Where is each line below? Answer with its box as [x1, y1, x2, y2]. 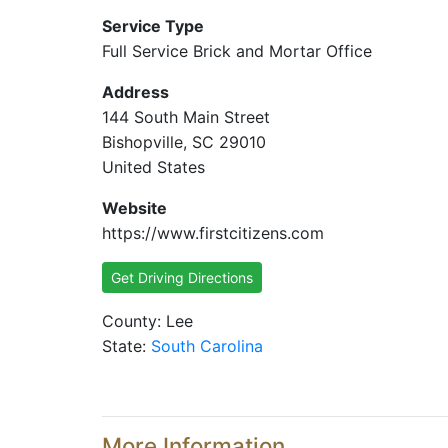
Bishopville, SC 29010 [102, 132, 266, 152]
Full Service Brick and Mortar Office [102, 41, 372, 61]
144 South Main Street [102, 107, 270, 127]
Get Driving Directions [111, 269, 253, 286]
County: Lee [102, 311, 193, 331]
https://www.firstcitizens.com [102, 223, 324, 243]
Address [102, 82, 169, 102]
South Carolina [151, 336, 263, 356]
